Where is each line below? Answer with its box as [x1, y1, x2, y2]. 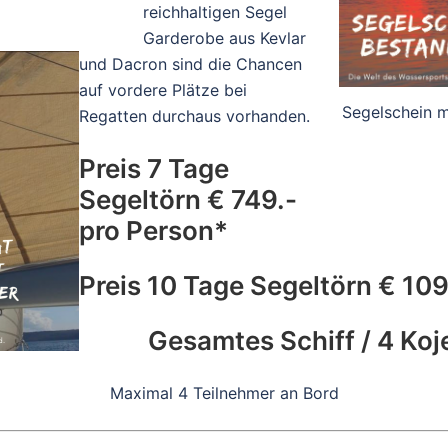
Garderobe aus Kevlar [143, 27, 306, 48]
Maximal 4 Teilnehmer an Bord [109, 382, 339, 403]
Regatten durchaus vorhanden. [79, 105, 310, 126]
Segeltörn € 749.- [79, 183, 297, 215]
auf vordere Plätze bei [79, 79, 247, 100]
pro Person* [79, 214, 228, 246]
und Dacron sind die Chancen [79, 53, 302, 74]
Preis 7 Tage [79, 152, 229, 184]
